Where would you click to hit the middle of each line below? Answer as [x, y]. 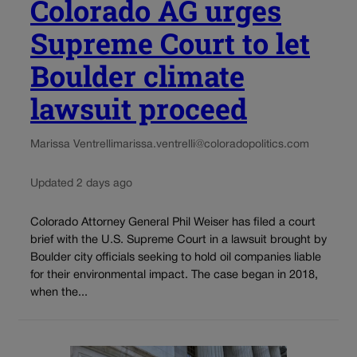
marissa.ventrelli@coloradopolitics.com [211, 144]
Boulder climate [137, 75]
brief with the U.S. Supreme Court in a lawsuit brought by [178, 241]
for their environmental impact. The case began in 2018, [174, 276]
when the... [59, 293]
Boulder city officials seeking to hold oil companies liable [176, 258]
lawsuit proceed [139, 108]
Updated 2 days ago [81, 183]
